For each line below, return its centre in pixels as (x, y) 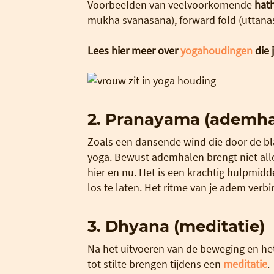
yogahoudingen (216, 50)
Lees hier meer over (134, 50)
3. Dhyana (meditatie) (176, 226)
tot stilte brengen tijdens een (155, 264)
